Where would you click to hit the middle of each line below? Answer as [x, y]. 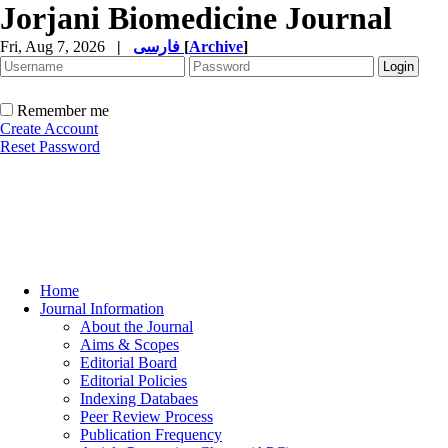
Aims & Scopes [129, 344]
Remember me [63, 110]
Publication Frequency [151, 434]
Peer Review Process [146, 416]
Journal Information [102, 308]
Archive [216, 46]
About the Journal [136, 326]
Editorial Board [128, 362]
